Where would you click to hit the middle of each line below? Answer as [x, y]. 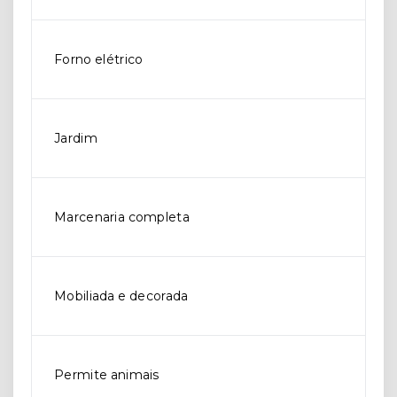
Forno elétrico [99, 59]
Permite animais [107, 375]
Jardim [76, 138]
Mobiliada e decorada [121, 296]
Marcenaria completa [122, 217]
